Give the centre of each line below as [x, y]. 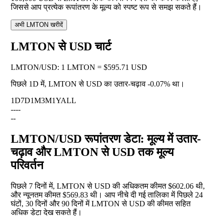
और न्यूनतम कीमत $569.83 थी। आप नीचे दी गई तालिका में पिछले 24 [107, 195]
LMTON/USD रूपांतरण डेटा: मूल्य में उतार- [106, 139]
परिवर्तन [27, 165]
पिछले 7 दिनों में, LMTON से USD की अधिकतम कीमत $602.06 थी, [108, 186]
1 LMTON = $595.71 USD [104, 67]
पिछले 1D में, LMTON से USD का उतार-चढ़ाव [79, 84]
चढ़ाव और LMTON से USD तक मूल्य [92, 152]
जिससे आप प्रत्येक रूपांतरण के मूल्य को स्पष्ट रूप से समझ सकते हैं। [106, 7]
